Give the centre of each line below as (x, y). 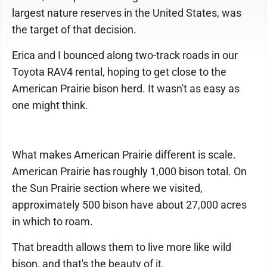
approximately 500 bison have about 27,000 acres (129, 205)
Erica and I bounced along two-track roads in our (125, 55)
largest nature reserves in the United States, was (127, 13)
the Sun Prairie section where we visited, (107, 188)
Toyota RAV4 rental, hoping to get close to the (119, 72)
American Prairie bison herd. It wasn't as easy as (126, 89)
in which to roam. (52, 222)
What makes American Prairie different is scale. (124, 155)
